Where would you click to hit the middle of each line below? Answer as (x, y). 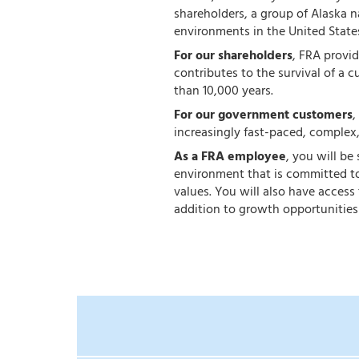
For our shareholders (233, 56)
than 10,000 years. (224, 92)
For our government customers (263, 116)
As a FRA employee (230, 157)
